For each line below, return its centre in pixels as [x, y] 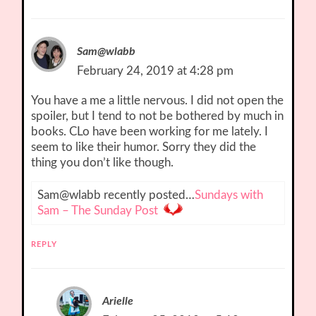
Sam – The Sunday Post [98, 211]
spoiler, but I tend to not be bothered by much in [158, 116]
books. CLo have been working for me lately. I [150, 132]
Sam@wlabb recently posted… [116, 195]
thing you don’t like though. [103, 163]
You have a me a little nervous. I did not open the [158, 101]
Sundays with [229, 195]
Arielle [118, 302]
